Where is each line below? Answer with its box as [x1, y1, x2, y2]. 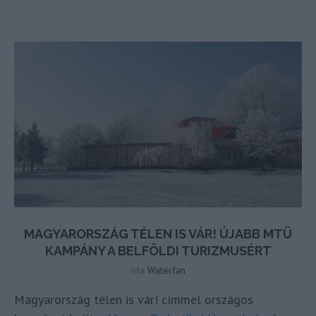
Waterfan [147, 263, 186, 276]
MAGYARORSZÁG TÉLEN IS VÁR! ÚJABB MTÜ [24, 226, 292, 241]
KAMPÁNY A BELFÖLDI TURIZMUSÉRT [44, 243, 272, 258]
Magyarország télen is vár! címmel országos [14, 291, 253, 308]
